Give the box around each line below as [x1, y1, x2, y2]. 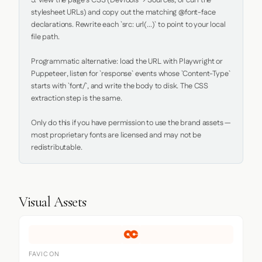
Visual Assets [19, 194, 87, 211]
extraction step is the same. [31, 93, 122, 104]
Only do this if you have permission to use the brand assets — [31, 118, 231, 128]
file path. [31, 32, 60, 42]
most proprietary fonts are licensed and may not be [31, 130, 201, 140]
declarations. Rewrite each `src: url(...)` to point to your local [31, 19, 226, 30]
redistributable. [31, 142, 82, 153]
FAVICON [29, 250, 60, 259]
